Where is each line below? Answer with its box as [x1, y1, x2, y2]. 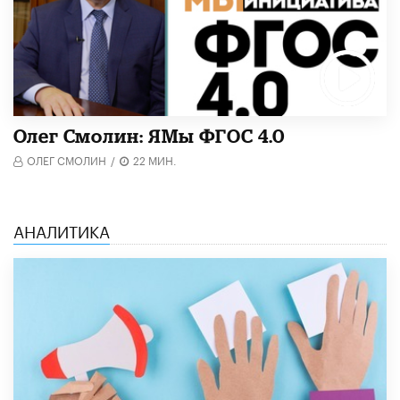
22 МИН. [133, 151, 177, 169]
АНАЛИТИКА [13, 217, 110, 243]
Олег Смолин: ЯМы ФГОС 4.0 [13, 125, 285, 147]
